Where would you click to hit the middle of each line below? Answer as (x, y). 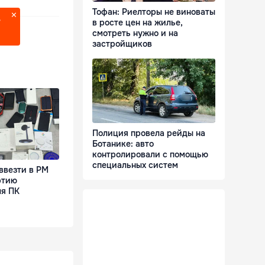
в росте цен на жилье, (138, 23)
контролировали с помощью (150, 155)
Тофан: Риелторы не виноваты (154, 12)
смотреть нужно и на (135, 33)
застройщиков (122, 44)
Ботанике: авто (123, 144)
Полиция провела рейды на (149, 133)
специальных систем (135, 165)
